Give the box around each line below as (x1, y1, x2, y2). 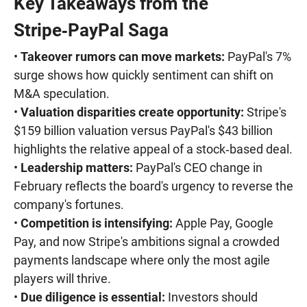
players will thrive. (14, 271, 111, 286)
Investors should (165, 289, 258, 304)
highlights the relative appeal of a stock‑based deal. (14, 141, 293, 156)
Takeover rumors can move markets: (21, 49, 225, 64)
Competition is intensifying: (21, 215, 173, 230)
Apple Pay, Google (173, 215, 273, 230)
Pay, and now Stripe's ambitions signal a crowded (14, 234, 280, 249)
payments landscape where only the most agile (14, 252, 270, 267)
